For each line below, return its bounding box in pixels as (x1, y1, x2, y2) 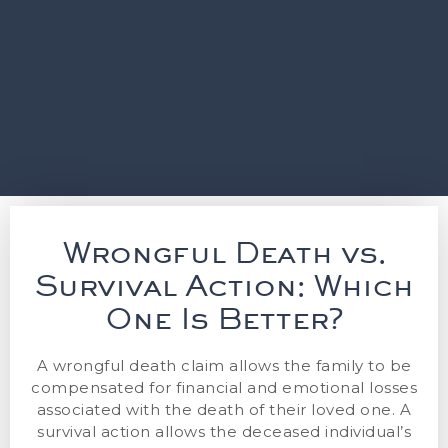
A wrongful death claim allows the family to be (36, 355, 412, 375)
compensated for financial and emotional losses (31, 377, 417, 397)
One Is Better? (104, 299, 344, 336)
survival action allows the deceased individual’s (37, 421, 411, 441)
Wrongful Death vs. (62, 233, 386, 270)
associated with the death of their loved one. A (36, 399, 412, 419)
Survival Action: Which (35, 266, 413, 303)
